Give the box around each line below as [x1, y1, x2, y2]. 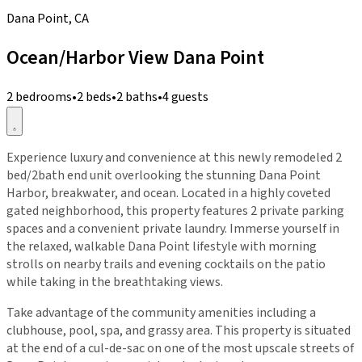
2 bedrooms [6, 87, 72, 106]
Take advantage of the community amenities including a [6, 303, 316, 322]
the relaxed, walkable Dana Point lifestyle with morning [6, 237, 317, 255]
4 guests [162, 87, 208, 106]
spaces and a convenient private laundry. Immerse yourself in [6, 219, 339, 238]
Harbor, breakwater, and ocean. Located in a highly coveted [6, 183, 330, 202]
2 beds [77, 87, 112, 106]
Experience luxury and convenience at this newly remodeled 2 [6, 148, 342, 166]
